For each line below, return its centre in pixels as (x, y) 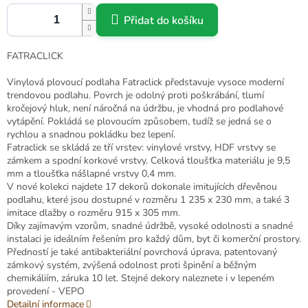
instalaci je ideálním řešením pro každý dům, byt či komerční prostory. (154, 239)
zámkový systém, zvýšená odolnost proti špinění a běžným (132, 265)
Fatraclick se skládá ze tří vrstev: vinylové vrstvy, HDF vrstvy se (141, 148)
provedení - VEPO (46, 291)
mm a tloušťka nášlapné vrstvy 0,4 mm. (91, 174)
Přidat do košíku (164, 21)
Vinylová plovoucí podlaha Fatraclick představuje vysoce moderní (145, 82)
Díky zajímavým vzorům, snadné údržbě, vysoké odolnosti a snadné (150, 226)
